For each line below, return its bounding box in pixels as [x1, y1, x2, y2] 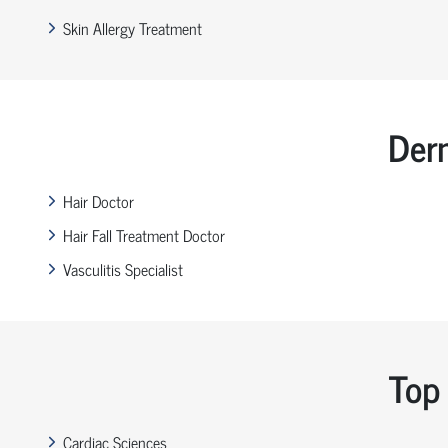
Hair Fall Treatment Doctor [62, 221, 225, 248]
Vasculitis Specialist [62, 255, 183, 282]
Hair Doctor [62, 187, 134, 214]
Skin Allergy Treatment [62, 14, 202, 41]
